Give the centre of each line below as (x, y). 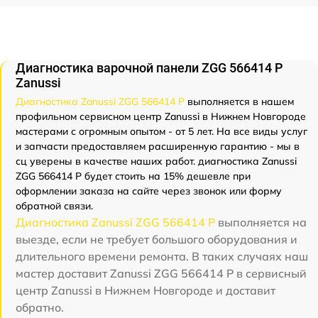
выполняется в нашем (239, 102)
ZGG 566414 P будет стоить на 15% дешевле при (133, 176)
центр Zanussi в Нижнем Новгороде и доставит (146, 290)
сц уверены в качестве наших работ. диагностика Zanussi (156, 161)
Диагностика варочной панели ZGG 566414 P (149, 68)
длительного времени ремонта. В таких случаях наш (162, 256)
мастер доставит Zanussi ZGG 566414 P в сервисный (161, 273)
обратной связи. (54, 206)
